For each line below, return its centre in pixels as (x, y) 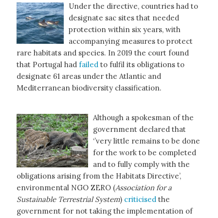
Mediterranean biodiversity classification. (89, 88)
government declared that (139, 129)
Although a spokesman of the (143, 117)
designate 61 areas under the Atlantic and (89, 76)
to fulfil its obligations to (142, 64)
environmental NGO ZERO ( (66, 187)
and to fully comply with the (141, 164)
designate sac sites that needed (124, 18)
